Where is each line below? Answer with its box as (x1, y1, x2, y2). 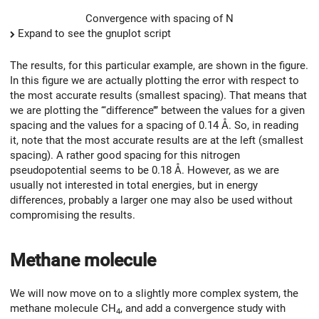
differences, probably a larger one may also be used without (10, 194, 293, 207)
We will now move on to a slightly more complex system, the (10, 286, 298, 300)
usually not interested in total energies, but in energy (10, 179, 258, 192)
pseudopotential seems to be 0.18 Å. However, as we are (10, 164, 279, 177)
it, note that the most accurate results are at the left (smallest (10, 134, 303, 147)
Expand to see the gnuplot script (18, 27, 171, 41)
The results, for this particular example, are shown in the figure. (10, 59, 308, 73)
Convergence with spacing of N (85, 12, 234, 26)
